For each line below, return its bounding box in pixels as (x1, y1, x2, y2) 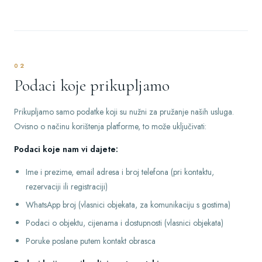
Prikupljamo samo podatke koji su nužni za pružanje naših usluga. (14, 106, 234, 118)
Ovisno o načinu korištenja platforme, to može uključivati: (14, 120, 206, 132)
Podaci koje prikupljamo (14, 75, 170, 95)
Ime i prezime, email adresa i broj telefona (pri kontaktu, (26, 166, 214, 178)
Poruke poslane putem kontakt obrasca (26, 235, 156, 247)
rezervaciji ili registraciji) (26, 181, 108, 192)
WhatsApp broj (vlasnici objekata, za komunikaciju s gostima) (26, 199, 230, 211)
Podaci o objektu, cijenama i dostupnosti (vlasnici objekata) (26, 217, 223, 229)
